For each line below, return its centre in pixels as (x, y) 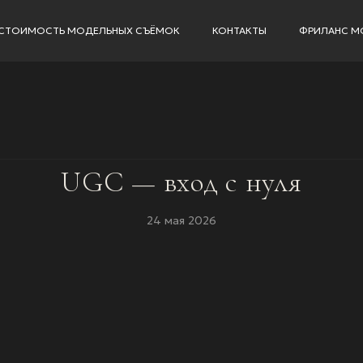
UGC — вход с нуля (181, 182)
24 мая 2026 (181, 220)
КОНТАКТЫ (239, 30)
